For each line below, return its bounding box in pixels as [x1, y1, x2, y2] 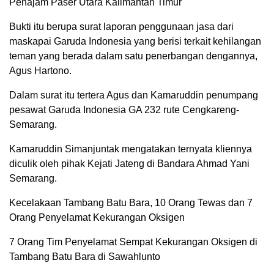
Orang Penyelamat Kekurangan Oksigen [9, 212, 185, 223]
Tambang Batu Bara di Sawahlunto [9, 251, 160, 262]
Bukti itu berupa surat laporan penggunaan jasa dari [9, 21, 234, 32]
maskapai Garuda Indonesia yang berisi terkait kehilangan [9, 36, 261, 46]
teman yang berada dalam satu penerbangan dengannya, [9, 51, 257, 61]
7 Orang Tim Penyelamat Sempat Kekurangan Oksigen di [9, 237, 257, 247]
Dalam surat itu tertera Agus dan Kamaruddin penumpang [9, 90, 258, 100]
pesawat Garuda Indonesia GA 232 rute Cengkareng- [9, 105, 239, 115]
